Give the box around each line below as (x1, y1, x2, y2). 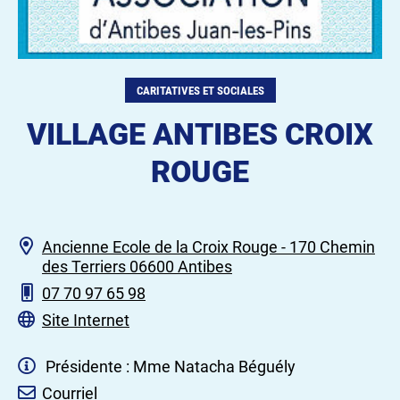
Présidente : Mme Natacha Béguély (42, 356, 296, 376)
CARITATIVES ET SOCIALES (136, 84, 264, 97)
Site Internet (42, 310, 129, 329)
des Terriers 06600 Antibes (42, 256, 232, 276)
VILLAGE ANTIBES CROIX (27, 115, 373, 152)
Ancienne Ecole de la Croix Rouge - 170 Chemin (42, 237, 375, 256)
